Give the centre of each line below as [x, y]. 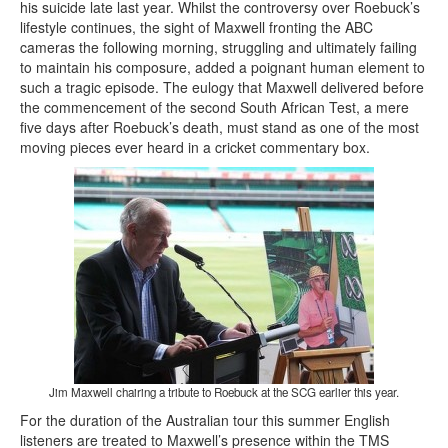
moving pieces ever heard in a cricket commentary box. [195, 147]
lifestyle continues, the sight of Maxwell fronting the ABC [196, 27]
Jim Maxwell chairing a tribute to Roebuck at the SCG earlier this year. [224, 392]
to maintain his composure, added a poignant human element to [222, 67]
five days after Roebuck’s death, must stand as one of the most [219, 127]
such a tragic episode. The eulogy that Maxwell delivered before [222, 87]
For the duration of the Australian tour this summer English [205, 420]
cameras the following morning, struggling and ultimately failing [218, 47]
